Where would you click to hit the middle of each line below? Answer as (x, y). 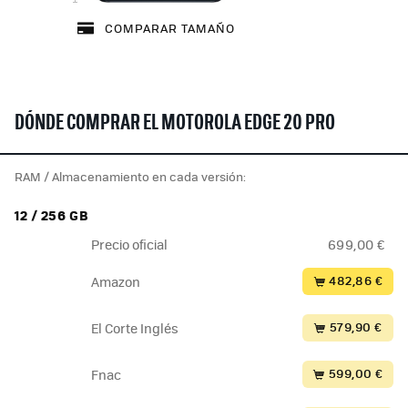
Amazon (116, 282)
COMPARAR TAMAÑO (168, 28)
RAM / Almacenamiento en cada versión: (130, 177)
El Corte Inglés (135, 328)
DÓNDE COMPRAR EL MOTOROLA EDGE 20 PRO (175, 124)
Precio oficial (129, 245)
